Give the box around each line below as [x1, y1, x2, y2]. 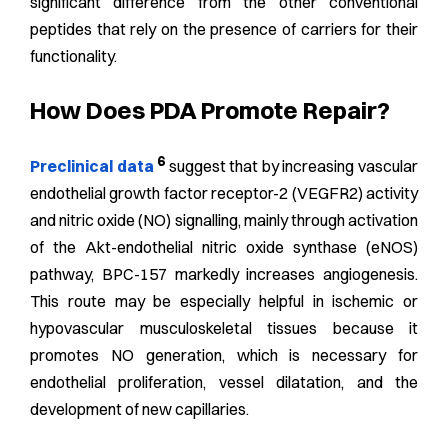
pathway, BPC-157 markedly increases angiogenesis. [30, 264, 418, 285]
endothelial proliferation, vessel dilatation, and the [30, 372, 418, 393]
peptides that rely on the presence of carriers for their [30, 19, 418, 40]
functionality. [30, 46, 117, 67]
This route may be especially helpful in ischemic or [30, 291, 418, 312]
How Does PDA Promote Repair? [30, 94, 390, 125]
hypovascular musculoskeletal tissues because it [30, 318, 418, 339]
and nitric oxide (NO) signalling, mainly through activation [30, 210, 418, 231]
